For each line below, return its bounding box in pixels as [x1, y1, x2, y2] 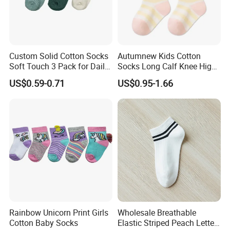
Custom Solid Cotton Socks [9, 50, 109, 62]
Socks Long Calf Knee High [117, 60, 216, 72]
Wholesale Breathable [117, 207, 196, 219]
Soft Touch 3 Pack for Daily [9, 60, 109, 72]
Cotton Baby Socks [9, 217, 79, 229]
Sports [117, 70, 141, 82]
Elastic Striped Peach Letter [117, 217, 217, 229]
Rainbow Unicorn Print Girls [9, 207, 109, 219]
